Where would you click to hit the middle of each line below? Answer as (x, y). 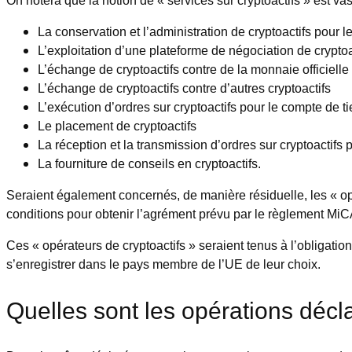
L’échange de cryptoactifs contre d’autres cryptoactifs (186, 88)
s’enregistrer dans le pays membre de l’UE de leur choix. (163, 264)
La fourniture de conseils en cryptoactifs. (149, 163)
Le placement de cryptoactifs (119, 125)
